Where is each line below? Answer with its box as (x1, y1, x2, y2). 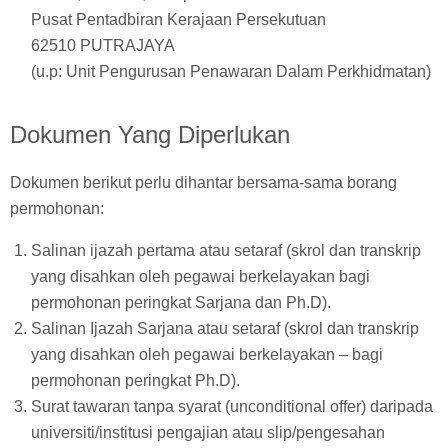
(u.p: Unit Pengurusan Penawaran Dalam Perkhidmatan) (30, 63, 431, 81)
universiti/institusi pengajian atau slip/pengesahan (30, 424, 385, 442)
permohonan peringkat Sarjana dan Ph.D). (30, 294, 331, 312)
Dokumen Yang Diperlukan (10, 121, 290, 149)
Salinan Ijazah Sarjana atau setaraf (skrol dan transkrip (30, 320, 419, 338)
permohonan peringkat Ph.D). (30, 372, 240, 390)
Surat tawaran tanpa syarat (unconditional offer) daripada (30, 398, 433, 416)
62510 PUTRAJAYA (30, 37, 175, 55)
